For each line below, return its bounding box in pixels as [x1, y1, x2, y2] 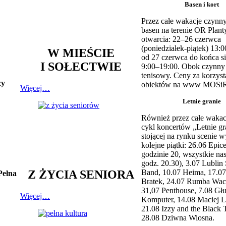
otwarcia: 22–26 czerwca [141, 35, 221, 44]
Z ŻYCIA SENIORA [27, 168, 134, 182]
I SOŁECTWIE [40, 60, 122, 74]
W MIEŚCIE [47, 46, 115, 60]
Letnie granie [183, 97, 221, 105]
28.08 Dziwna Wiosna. [141, 213, 214, 222]
